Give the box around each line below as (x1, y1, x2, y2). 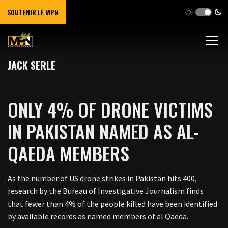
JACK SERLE (8, 58, 55, 73)
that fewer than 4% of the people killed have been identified (8, 198, 217, 209)
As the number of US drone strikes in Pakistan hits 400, (8, 173, 197, 183)
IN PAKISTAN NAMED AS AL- (8, 118, 199, 145)
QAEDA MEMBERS (8, 139, 129, 166)
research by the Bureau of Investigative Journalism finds (8, 186, 204, 196)
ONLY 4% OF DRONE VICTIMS (8, 96, 213, 123)
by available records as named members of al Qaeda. (8, 211, 188, 221)
